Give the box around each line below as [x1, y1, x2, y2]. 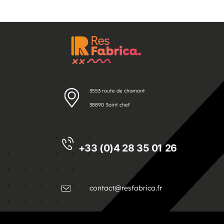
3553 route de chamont [89, 87, 145, 94]
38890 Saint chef [89, 101, 130, 108]
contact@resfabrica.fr [89, 183, 162, 192]
